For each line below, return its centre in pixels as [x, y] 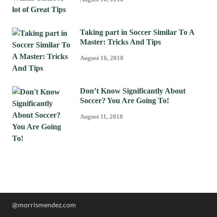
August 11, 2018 [101, 117]
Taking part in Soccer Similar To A [137, 32]
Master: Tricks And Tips [120, 42]
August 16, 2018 [102, 58]
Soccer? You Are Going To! [124, 101]
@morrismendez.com [44, 205]
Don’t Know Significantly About [133, 91]
